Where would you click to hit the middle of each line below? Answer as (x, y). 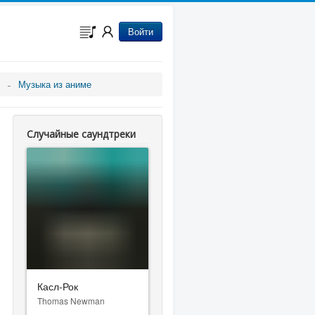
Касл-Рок (58, 286)
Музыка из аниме (55, 84)
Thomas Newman (71, 300)
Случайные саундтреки (82, 134)
